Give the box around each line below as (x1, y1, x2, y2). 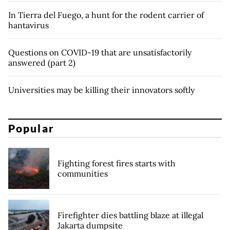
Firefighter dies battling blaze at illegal (57, 210, 203, 221)
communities (57, 168, 108, 179)
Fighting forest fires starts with (57, 158, 176, 169)
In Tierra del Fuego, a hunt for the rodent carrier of (8, 9, 204, 20)
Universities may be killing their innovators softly (8, 84, 195, 95)
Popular (8, 122, 54, 135)
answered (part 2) (8, 57, 75, 68)
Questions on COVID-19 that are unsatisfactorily (8, 47, 191, 57)
